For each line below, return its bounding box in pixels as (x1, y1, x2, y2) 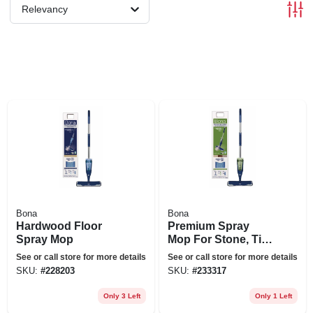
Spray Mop (15, 233, 73, 245)
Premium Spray (167, 219, 249, 232)
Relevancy (22, 3, 68, 15)
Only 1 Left (254, 291, 292, 300)
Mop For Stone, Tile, (167, 233, 273, 245)
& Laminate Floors (167, 246, 265, 259)
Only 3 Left (103, 291, 140, 300)
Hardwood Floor (15, 219, 102, 232)
